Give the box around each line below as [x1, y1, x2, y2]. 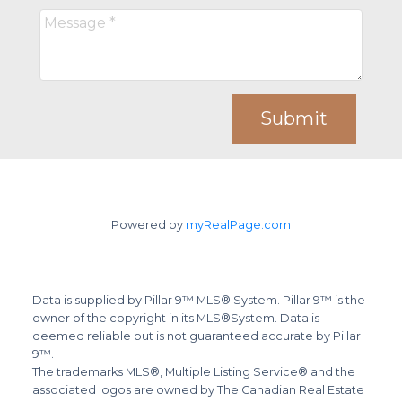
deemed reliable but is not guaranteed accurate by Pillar [31, 328, 361, 343]
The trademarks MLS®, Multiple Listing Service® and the [31, 364, 355, 379]
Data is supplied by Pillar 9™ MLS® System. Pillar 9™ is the [31, 293, 365, 307]
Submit [260, 108, 328, 130]
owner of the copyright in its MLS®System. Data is [31, 310, 319, 325]
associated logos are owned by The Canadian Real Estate [31, 382, 364, 397]
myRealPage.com [186, 217, 291, 232]
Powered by [111, 217, 186, 232]
